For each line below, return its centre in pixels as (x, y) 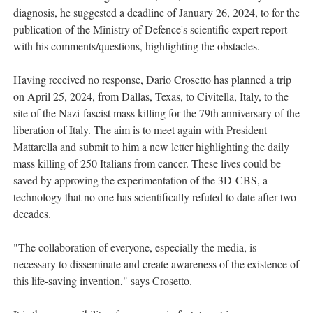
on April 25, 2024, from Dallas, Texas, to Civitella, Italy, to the (151, 96)
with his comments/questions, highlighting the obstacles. (137, 46)
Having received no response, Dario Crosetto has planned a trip (152, 80)
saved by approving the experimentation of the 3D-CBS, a (140, 180)
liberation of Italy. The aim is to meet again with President (140, 130)
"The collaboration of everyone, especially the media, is (135, 247)
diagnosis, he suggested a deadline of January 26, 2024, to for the (156, 13)
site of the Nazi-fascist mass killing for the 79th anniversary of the (156, 113)
